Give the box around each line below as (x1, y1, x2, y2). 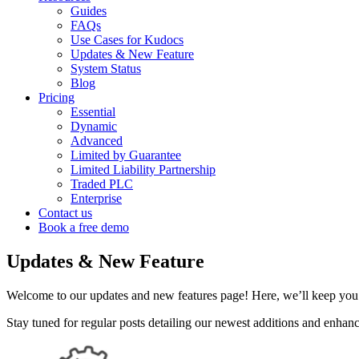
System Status (71, 62, 141, 75)
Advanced (71, 134, 123, 147)
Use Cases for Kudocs (71, 33, 184, 46)
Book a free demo (38, 220, 129, 234)
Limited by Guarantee (71, 148, 181, 162)
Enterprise (71, 192, 122, 205)
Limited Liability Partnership (71, 163, 216, 176)
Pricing (38, 91, 75, 104)
